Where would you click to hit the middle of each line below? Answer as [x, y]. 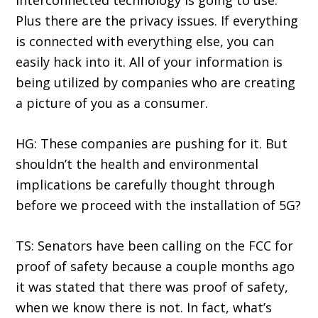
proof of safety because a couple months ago [155, 267]
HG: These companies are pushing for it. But [152, 144]
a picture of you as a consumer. [112, 103]
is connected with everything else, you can [145, 42]
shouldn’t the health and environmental [137, 164]
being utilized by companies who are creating [156, 83]
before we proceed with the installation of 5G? [159, 205]
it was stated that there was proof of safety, [152, 287]
